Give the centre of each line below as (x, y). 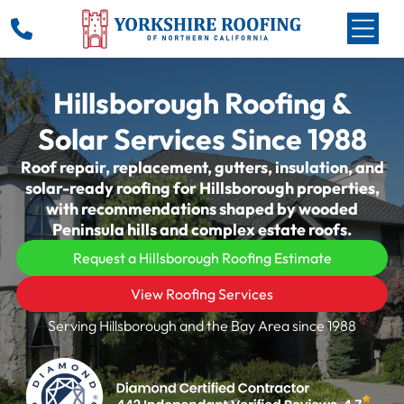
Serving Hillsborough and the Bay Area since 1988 (202, 325)
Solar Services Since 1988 (202, 138)
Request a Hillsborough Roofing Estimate (202, 257)
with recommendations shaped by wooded (202, 208)
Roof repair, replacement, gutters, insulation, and (202, 167)
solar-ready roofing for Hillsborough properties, (202, 188)
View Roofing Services (202, 294)
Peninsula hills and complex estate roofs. (202, 229)
